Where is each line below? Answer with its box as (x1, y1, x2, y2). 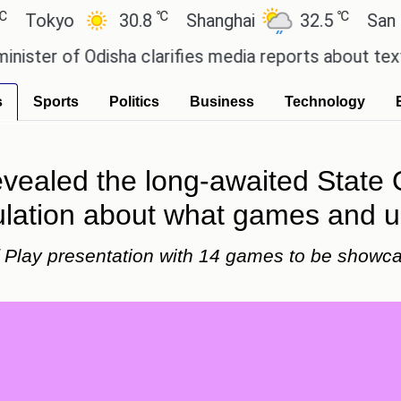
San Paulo (303, 10, 386, 31)
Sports (33, 94, 79, 109)
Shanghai (122, 10, 196, 31)
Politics (109, 94, 159, 109)
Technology (285, 94, 365, 109)
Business (190, 94, 254, 109)
